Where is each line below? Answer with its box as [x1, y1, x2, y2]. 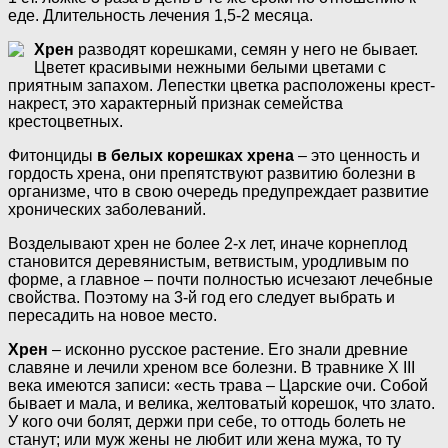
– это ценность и [294, 146, 420, 164]
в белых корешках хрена [97, 146, 294, 164]
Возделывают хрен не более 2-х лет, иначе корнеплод [8, 234, 407, 252]
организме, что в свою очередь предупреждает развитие [8, 182, 429, 200]
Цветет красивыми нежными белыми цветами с [34, 58, 386, 76]
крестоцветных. [8, 112, 123, 130]
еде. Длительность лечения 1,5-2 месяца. [8, 6, 313, 24]
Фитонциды [8, 146, 97, 164]
